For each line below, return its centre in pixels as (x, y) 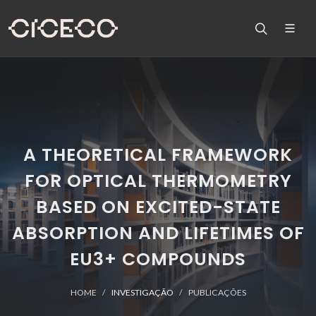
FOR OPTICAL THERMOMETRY (158, 181)
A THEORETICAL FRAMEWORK (158, 155)
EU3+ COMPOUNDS (158, 259)
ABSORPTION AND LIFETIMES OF (158, 233)
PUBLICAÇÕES (217, 292)
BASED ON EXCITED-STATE (158, 207)
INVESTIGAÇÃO (142, 292)
